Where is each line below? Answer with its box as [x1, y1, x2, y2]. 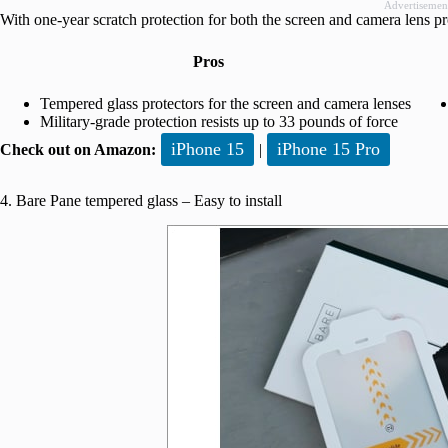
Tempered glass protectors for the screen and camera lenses [40, 94, 411, 112]
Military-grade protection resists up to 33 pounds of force [40, 112, 398, 130]
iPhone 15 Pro [277, 138, 380, 159]
